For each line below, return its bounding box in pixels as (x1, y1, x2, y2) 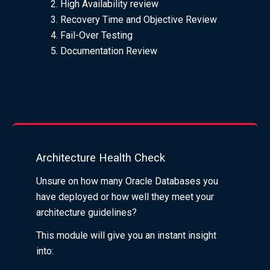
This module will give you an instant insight (36, 229, 216, 241)
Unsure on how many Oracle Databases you (36, 175, 218, 187)
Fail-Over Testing (60, 29, 133, 41)
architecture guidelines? (36, 206, 137, 218)
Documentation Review (60, 45, 157, 57)
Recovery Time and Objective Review (60, 13, 217, 25)
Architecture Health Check (36, 151, 165, 164)
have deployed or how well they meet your (36, 190, 214, 202)
